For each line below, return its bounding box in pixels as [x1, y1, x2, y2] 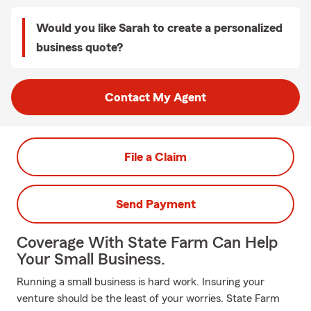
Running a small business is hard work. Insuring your [17, 276, 264, 287]
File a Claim [124, 151, 187, 163]
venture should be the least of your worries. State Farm [17, 293, 280, 304]
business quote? [36, 41, 123, 53]
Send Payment [115, 198, 196, 210]
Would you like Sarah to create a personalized [36, 22, 283, 34]
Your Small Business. [17, 251, 165, 268]
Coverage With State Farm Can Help [17, 235, 278, 251]
